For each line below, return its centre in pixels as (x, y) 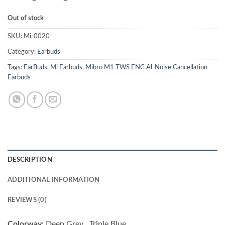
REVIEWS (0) (27, 200)
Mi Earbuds (66, 68)
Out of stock (26, 18)
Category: (22, 52)
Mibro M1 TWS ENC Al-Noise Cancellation (146, 68)
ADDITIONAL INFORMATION (54, 180)
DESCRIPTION (30, 160)
